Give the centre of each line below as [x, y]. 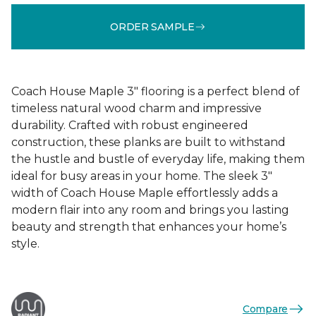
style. [25, 244]
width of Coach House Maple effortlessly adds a [145, 193]
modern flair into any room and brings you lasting [150, 210]
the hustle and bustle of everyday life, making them [158, 159]
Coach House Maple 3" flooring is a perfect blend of [156, 91]
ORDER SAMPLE [152, 26]
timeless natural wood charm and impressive [136, 108]
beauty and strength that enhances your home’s [149, 227]
